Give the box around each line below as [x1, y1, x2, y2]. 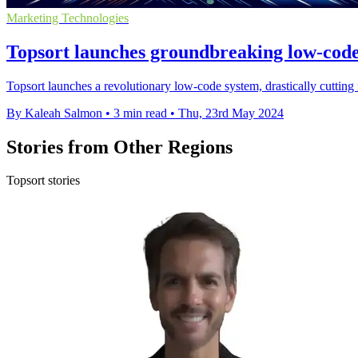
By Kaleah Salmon [6, 105, 102, 120]
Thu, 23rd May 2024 [178, 105, 284, 120]
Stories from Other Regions [6, 136, 233, 157]
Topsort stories [6, 173, 80, 188]
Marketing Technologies [6, 10, 129, 25]
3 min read [113, 105, 167, 120]
